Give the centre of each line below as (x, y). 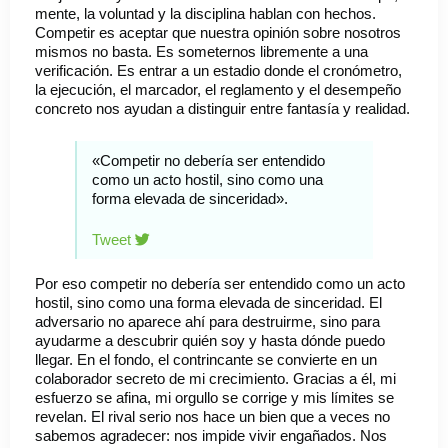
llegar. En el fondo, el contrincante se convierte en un (206, 360)
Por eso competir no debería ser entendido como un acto (220, 284)
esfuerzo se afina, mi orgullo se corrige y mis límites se (214, 398)
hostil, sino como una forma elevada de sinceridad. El (208, 303)
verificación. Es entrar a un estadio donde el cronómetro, (218, 71)
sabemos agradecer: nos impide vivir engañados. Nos (211, 436)
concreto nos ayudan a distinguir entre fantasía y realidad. (222, 109)
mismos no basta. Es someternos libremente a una (201, 52)
